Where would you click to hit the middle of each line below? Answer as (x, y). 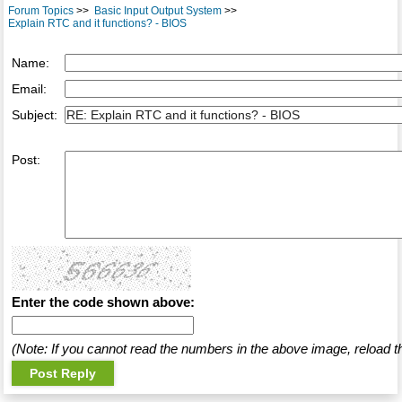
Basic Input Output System (157, 11)
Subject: (34, 115)
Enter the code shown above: (103, 302)
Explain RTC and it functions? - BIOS (97, 24)
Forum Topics (40, 11)
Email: (29, 89)
